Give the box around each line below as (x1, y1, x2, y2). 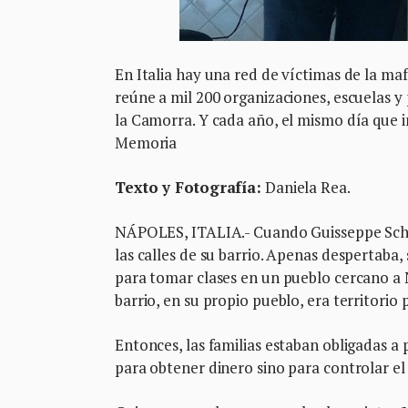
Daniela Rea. (261, 176, 351, 198)
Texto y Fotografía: (115, 176, 262, 198)
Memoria (115, 131, 178, 153)
